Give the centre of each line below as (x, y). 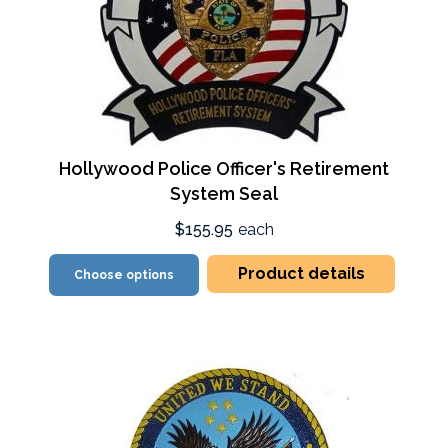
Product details (301, 273)
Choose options (124, 274)
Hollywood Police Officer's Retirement (224, 168)
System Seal (224, 193)
